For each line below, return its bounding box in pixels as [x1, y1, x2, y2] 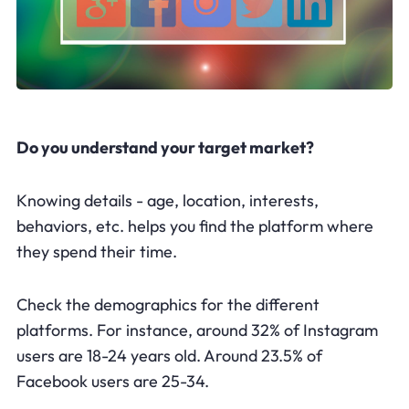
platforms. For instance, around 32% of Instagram [16, 320, 378, 341]
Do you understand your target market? [16, 137, 314, 159]
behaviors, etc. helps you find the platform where [16, 215, 373, 237]
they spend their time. [16, 241, 177, 263]
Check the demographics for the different [16, 294, 320, 316]
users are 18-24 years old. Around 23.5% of [16, 345, 322, 367]
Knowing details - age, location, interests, [16, 190, 319, 212]
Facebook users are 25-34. [16, 371, 209, 393]
